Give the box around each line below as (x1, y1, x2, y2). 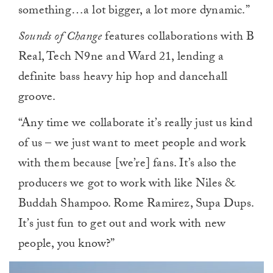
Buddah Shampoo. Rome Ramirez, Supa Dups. (18, 194, 254, 215)
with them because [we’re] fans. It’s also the (18, 154, 237, 175)
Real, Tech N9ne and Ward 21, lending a (18, 47, 224, 68)
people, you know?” (18, 234, 115, 255)
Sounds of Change (18, 27, 102, 48)
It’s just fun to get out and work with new (18, 214, 226, 235)
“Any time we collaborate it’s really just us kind (18, 113, 252, 135)
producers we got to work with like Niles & (18, 174, 236, 195)
